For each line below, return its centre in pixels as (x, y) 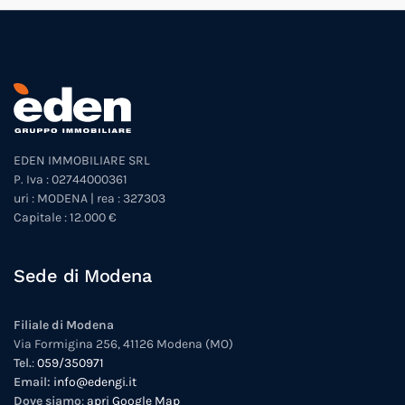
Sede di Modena (82, 275)
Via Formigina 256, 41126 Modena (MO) (123, 344)
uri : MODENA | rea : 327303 (89, 198)
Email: (33, 381)
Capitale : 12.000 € (65, 217)
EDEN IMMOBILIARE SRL (82, 160)
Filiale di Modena (64, 325)
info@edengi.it (95, 381)
